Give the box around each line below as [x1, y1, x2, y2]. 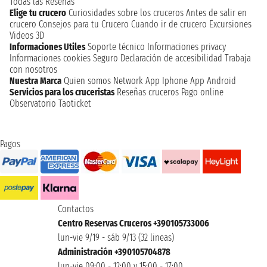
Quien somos [64, 74, 111, 86]
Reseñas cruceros [117, 86, 179, 98]
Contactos [58, 203, 94, 215]
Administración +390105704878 [58, 246, 170, 257]
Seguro [93, 52, 118, 64]
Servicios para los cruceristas [10, 86, 114, 98]
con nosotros [10, 63, 57, 75]
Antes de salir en [186, 7, 247, 18]
